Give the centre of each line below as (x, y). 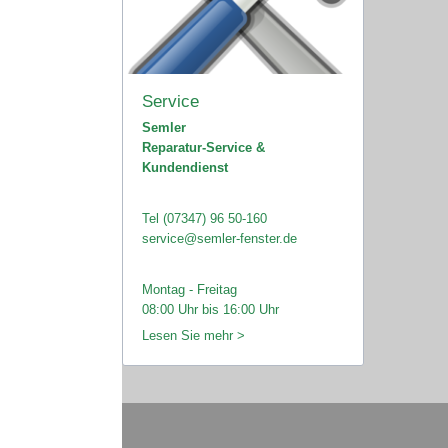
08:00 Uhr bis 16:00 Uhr (210, 310)
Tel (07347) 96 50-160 (204, 218)
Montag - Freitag (189, 290)
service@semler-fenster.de (219, 238)
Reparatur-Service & (203, 147)
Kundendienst (184, 167)
